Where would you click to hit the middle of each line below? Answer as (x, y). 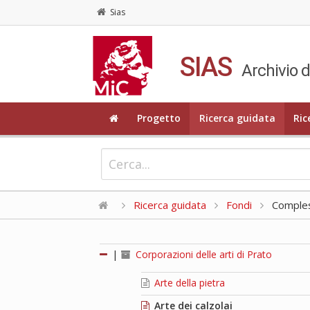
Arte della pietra (189, 282)
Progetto (158, 118)
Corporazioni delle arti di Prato (203, 254)
